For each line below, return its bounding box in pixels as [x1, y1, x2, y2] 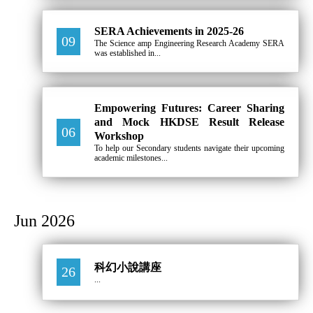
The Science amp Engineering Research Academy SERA [94, 38, 284, 49]
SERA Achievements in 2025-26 [94, 25, 244, 38]
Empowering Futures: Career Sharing [94, 102, 284, 115]
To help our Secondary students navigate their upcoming [94, 143, 284, 154]
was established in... [94, 48, 161, 59]
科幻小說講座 [94, 261, 161, 273]
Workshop [94, 130, 144, 143]
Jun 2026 [14, 212, 75, 231]
